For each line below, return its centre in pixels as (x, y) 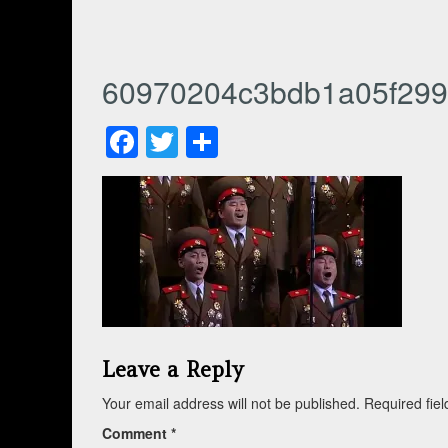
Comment (136, 432)
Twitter (225, 141)
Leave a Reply (173, 369)
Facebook (208, 141)
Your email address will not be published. (231, 402)
